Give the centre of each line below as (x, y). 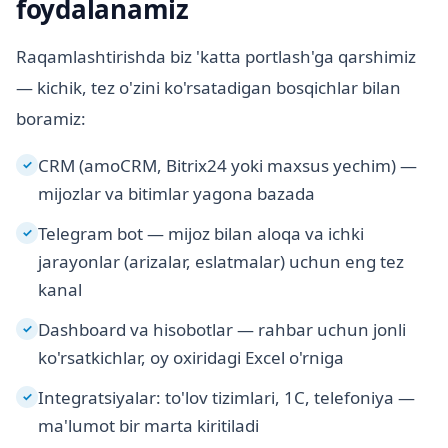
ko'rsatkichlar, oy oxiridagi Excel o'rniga (191, 358)
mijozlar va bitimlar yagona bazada (176, 194)
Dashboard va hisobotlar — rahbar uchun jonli (222, 330)
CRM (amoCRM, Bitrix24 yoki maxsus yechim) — (227, 166)
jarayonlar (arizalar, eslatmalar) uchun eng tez (221, 262)
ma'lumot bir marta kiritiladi (148, 426)
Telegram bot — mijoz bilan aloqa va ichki (201, 234)
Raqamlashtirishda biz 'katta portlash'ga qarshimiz (216, 57)
